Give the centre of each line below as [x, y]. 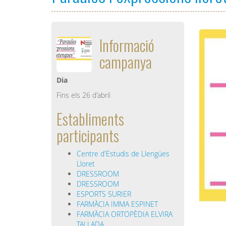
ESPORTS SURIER [104, 194]
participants [88, 136]
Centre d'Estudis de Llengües [123, 154]
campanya [126, 62]
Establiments [90, 119]
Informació [127, 45]
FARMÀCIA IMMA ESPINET [117, 204]
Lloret [86, 164]
